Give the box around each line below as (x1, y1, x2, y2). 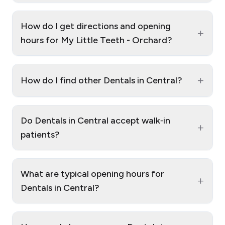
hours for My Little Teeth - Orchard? (21, 34, 172, 46)
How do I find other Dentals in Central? (21, 74, 182, 86)
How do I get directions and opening (21, 20, 171, 32)
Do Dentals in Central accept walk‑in (21, 115, 170, 126)
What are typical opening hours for (21, 168, 164, 179)
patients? (21, 129, 60, 140)
